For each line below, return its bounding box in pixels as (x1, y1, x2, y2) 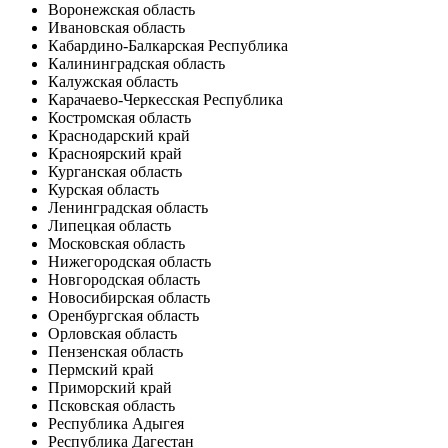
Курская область (48, 180, 159, 198)
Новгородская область (48, 270, 200, 288)
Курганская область (48, 162, 182, 180)
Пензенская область (48, 342, 183, 360)
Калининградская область (48, 54, 225, 72)
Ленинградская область (48, 198, 208, 216)
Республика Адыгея (48, 414, 184, 432)
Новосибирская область (48, 288, 210, 306)
